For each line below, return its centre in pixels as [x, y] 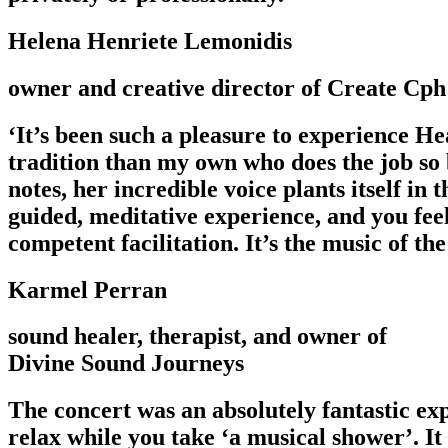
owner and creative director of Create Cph [227, 87]
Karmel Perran [87, 289]
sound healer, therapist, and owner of [197, 336]
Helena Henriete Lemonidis [150, 40]
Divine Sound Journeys [126, 363]
